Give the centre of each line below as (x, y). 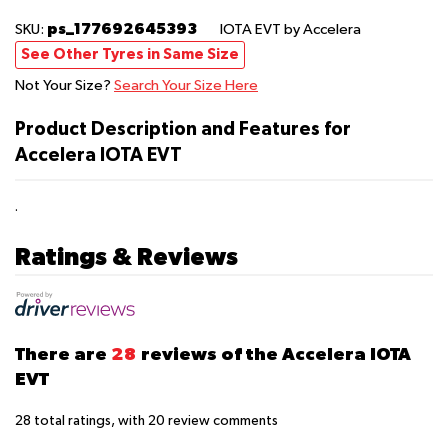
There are (63, 353)
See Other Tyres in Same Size (130, 54)
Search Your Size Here (186, 85)
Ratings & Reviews (126, 255)
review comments (221, 420)
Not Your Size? (64, 85)
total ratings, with (89, 420)
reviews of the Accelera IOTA (274, 353)
